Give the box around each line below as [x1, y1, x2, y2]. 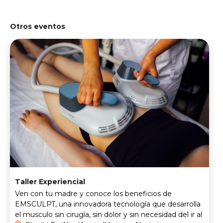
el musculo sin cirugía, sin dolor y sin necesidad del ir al [15, 210, 202, 219]
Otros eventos [10, 21, 65, 31]
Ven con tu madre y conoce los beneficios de [15, 189, 172, 198]
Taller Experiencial [15, 177, 85, 186]
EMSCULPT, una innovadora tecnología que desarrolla [15, 199, 201, 209]
